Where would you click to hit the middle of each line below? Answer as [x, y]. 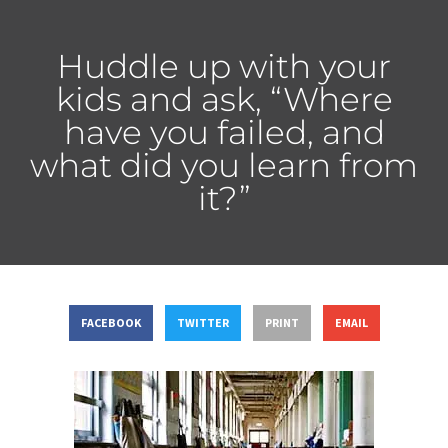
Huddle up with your [224, 65]
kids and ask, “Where [224, 98]
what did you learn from [224, 164]
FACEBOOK [110, 323]
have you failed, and [224, 131]
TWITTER [202, 323]
